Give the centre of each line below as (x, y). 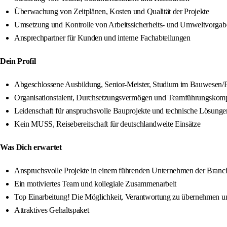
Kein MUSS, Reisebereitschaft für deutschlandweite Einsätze (107, 124)
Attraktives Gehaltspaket (52, 210)
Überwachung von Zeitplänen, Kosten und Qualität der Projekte (112, 12)
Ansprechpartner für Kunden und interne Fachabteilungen (102, 38)
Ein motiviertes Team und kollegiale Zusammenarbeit (95, 184)
